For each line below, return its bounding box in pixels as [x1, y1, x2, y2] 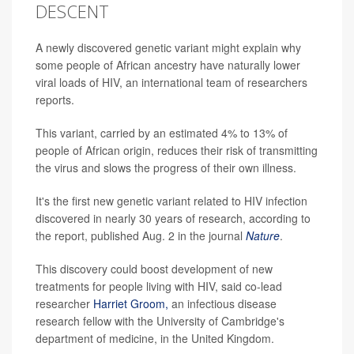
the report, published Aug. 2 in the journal [36, 227, 246, 243]
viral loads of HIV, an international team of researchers [36, 73, 307, 90]
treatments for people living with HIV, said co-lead [36, 277, 282, 294]
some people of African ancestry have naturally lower [36, 56, 300, 73]
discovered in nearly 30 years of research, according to [36, 209, 311, 226]
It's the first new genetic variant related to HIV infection [36, 192, 307, 209]
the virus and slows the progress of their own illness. [36, 159, 296, 175]
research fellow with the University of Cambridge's [36, 312, 284, 329]
